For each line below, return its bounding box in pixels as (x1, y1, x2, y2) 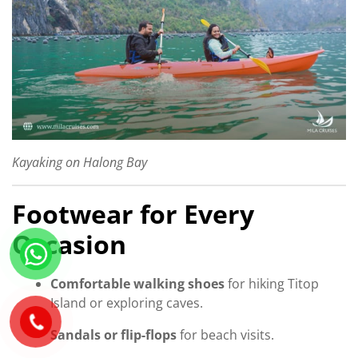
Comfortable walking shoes (50, 274, 225, 292)
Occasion (12, 227, 126, 262)
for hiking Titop (225, 274, 319, 292)
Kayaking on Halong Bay (12, 153, 147, 172)
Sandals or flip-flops (50, 325, 177, 344)
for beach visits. (177, 325, 274, 344)
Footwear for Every (12, 197, 254, 232)
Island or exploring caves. (50, 293, 203, 312)
